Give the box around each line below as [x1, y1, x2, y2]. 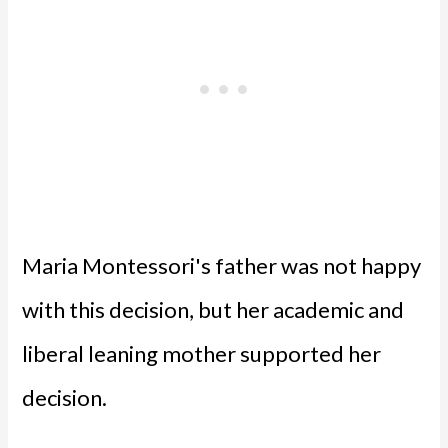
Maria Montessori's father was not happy [22, 251, 422, 279]
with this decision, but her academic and [22, 295, 405, 323]
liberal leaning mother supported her [22, 339, 382, 367]
